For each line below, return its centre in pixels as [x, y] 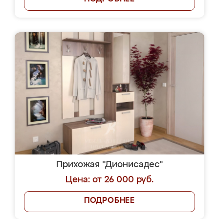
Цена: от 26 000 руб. [109, 180]
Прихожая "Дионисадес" [109, 165]
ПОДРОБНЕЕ [109, 201]
